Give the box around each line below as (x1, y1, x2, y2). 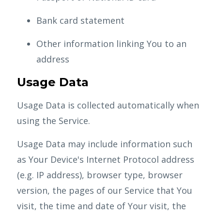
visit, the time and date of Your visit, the (17, 200, 186, 212)
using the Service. (17, 115, 90, 126)
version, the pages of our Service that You (17, 185, 192, 196)
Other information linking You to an (36, 38, 186, 49)
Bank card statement (36, 15, 124, 26)
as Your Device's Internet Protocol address (17, 154, 194, 165)
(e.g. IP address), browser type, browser (17, 169, 183, 181)
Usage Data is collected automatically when (17, 99, 199, 111)
